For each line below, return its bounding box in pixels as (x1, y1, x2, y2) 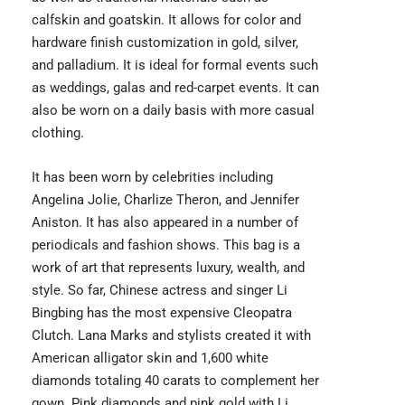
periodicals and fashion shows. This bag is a (32, 236, 300, 253)
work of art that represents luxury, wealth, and (32, 259, 305, 276)
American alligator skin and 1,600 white (32, 349, 268, 366)
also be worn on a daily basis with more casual (32, 101, 315, 118)
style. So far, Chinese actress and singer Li (32, 281, 287, 298)
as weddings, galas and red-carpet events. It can (32, 79, 319, 96)
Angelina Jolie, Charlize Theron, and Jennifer (32, 191, 299, 208)
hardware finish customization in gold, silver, (32, 33, 298, 51)
